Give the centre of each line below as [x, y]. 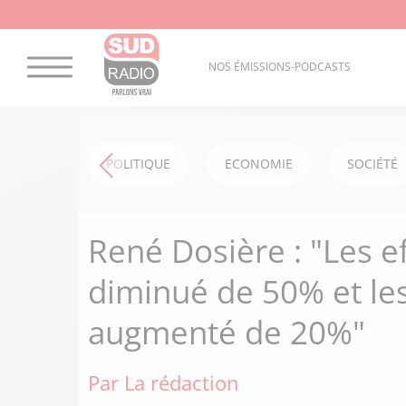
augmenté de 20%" [227, 332]
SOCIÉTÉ [372, 164]
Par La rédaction [164, 382]
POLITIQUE [138, 164]
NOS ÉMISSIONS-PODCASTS [279, 67]
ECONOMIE [259, 164]
